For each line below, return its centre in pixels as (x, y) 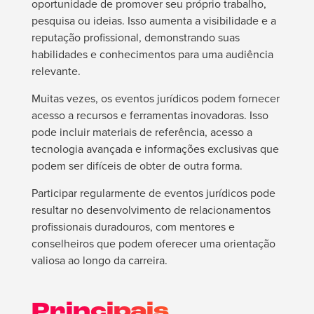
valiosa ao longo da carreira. (99, 261)
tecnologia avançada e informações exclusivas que (155, 149)
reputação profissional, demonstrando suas (135, 38)
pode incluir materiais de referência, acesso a (142, 132)
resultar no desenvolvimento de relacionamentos (151, 210)
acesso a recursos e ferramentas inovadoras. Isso (150, 116)
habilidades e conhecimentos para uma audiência (152, 55)
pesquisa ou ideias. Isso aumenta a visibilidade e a (153, 21)
